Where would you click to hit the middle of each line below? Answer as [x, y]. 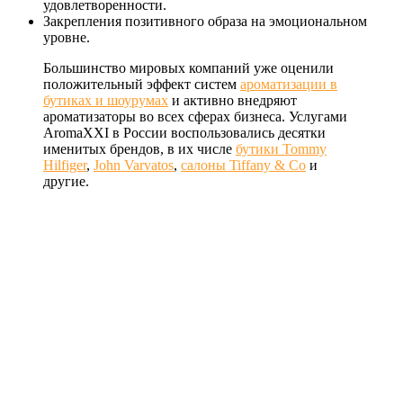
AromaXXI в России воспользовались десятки [184, 132]
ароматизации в [289, 84]
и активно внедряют [233, 100]
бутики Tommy [281, 148]
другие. [66, 181]
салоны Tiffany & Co [243, 165]
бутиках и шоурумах [106, 100]
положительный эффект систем [142, 84]
